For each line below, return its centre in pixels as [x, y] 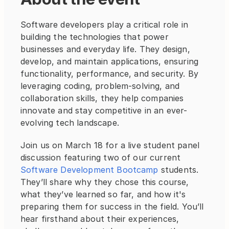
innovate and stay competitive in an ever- [104, 110]
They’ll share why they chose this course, [105, 182]
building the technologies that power [95, 37]
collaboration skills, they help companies [102, 98]
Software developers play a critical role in [104, 25]
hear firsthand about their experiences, [100, 219]
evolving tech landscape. [70, 123]
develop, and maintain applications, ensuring [110, 61]
